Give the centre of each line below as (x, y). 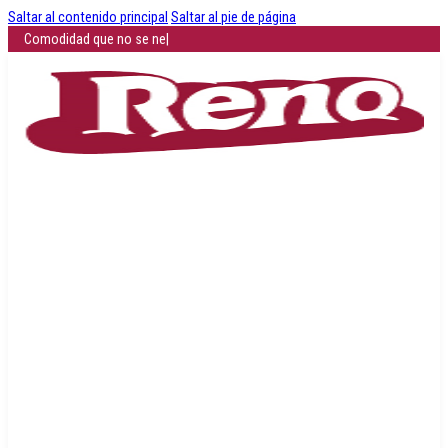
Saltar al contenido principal (88, 17)
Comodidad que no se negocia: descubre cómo (159, 39)
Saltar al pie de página (233, 17)
